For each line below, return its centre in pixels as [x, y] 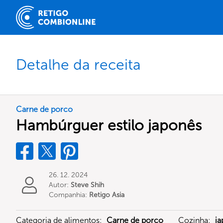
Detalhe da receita [78, 64]
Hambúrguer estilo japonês [109, 125]
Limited [60, 205]
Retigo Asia [107, 195]
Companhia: [69, 195]
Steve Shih [87, 185]
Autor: [60, 185]
